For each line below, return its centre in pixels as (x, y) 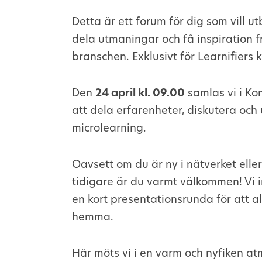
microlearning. (109, 128)
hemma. (93, 217)
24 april (116, 93)
